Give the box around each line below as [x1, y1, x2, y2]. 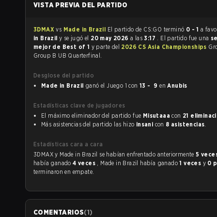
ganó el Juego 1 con [128, 82, 139, 89]
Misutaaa [142, 112, 170, 119]
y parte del [91, 43, 122, 50]
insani [136, 121, 154, 128]
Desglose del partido [33, 72, 94, 79]
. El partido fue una [157, 34, 211, 42]
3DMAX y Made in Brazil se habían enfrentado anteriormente [127, 151, 196, 158]
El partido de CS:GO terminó [163, 26, 186, 33]
